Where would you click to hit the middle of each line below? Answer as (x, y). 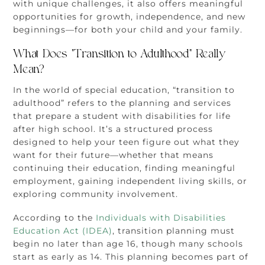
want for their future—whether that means (114, 155)
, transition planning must (174, 231)
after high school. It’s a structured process (113, 129)
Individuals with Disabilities (161, 218)
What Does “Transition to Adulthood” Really (119, 55)
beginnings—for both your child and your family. (128, 30)
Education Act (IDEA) (63, 231)
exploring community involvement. (96, 194)
